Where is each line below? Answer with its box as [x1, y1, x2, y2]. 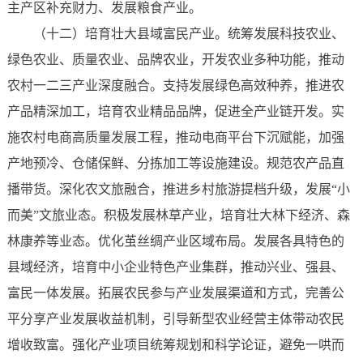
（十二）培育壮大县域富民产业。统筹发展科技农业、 [32, 27, 344, 41]
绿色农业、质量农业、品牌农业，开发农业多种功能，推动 [6, 53, 344, 67]
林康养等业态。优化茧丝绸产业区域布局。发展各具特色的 [6, 234, 344, 249]
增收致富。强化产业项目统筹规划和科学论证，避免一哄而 [6, 338, 344, 352]
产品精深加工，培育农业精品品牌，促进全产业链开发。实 [6, 105, 344, 119]
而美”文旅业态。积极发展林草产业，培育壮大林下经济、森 [6, 208, 350, 223]
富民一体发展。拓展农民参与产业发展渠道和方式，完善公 [6, 286, 344, 301]
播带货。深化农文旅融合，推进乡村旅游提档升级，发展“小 [6, 182, 350, 197]
